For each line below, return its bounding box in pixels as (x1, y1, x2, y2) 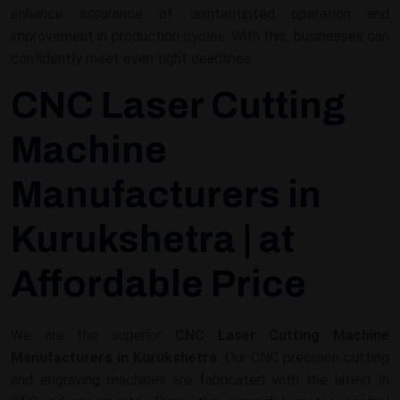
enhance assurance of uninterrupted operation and (11, 5, 389, 22)
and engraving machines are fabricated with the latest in (11, 371, 389, 388)
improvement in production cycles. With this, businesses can (11, 28, 389, 45)
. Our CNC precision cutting (217, 349, 390, 366)
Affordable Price (11, 263, 306, 304)
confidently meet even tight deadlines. (11, 50, 254, 67)
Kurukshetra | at (11, 219, 295, 260)
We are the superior (11, 327, 175, 344)
